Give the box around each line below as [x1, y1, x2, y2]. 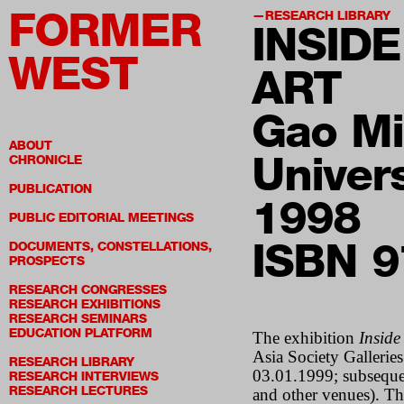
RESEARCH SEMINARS [9, 311, 147, 326]
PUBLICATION [9, 181, 92, 197]
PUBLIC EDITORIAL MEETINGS [9, 210, 194, 225]
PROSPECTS [9, 253, 85, 269]
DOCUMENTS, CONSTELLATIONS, [9, 239, 212, 254]
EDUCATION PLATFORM [9, 326, 152, 341]
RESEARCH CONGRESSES [9, 282, 167, 298]
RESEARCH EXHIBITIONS [9, 297, 161, 312]
